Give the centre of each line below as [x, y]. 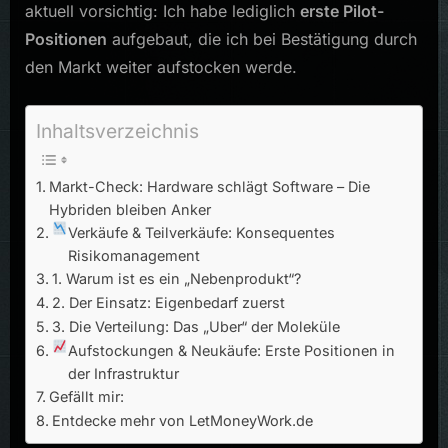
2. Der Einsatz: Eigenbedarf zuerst [168, 303]
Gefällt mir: [86, 397]
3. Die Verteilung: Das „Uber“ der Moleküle [195, 327]
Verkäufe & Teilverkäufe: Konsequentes [202, 233]
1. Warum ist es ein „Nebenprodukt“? [176, 279]
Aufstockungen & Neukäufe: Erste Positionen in [232, 351]
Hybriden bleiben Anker [129, 210]
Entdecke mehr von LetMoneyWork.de [182, 421]
